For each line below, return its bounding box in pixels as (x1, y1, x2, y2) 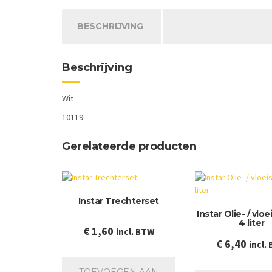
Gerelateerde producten (62, 140, 196, 154)
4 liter (239, 217, 265, 228)
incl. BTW (115, 225, 154, 237)
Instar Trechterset (78, 195, 159, 206)
